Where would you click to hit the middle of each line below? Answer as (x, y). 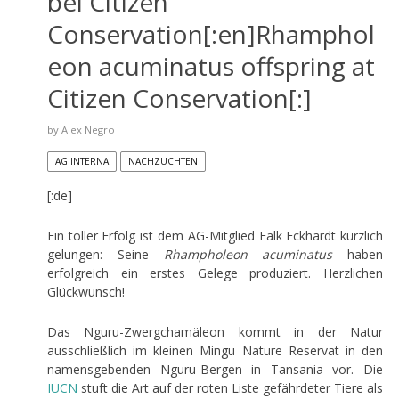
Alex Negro (88, 129)
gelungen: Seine (105, 254)
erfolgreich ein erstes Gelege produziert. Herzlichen (215, 273)
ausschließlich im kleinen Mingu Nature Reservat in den (215, 350)
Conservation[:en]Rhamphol (211, 33)
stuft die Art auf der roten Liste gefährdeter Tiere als (230, 387)
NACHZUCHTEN (163, 161)
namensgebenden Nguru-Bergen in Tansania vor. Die (215, 369)
